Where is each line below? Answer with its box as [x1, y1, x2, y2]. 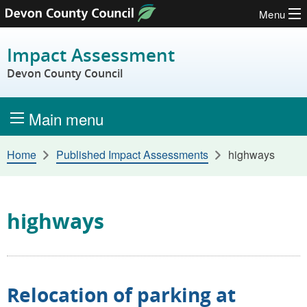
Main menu [29, 107, 103, 130]
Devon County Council [7, 66, 123, 82]
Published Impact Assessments [56, 146, 208, 162]
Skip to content [16, 17, 89, 34]
